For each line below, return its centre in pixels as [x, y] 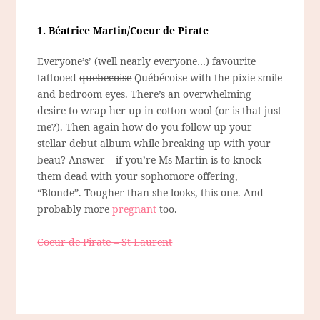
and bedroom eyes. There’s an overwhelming [145, 94]
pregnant [135, 209]
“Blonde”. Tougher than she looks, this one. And [151, 193]
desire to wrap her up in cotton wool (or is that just [160, 111]
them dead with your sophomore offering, [138, 176]
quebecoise [106, 78]
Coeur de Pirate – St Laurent [105, 242]
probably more [75, 209]
